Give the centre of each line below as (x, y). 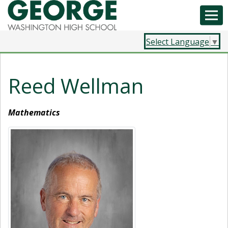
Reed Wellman (76, 85)
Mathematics (34, 112)
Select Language (178, 41)
